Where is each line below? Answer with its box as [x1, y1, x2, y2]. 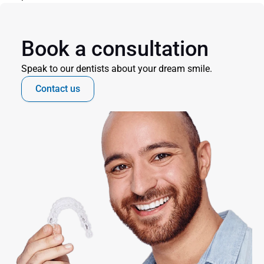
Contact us [35, 83, 80, 94]
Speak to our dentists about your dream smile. [21, 63, 212, 74]
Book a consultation [21, 37, 209, 61]
